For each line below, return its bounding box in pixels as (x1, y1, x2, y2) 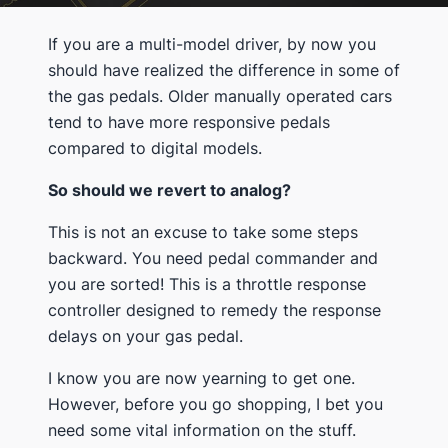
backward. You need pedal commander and (48, 247, 378, 268)
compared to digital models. (48, 137, 262, 158)
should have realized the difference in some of (48, 59, 400, 80)
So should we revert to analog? (48, 179, 291, 200)
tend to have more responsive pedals (48, 111, 330, 132)
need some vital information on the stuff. (48, 419, 356, 440)
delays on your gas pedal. (48, 325, 243, 346)
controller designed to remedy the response (48, 299, 381, 320)
